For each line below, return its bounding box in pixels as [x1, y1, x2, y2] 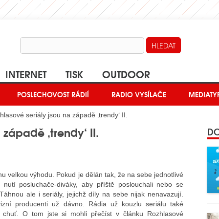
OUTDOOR [102, 66, 150, 81]
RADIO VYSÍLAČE [111, 89, 166, 100]
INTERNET [5, 66, 46, 81]
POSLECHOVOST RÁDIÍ [17, 89, 89, 100]
